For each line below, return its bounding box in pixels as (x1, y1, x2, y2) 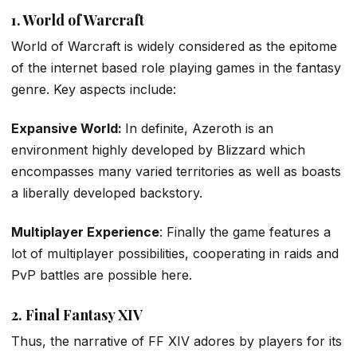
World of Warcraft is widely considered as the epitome (11, 37, 337, 54)
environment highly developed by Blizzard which (11, 142, 305, 158)
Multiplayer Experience (11, 224, 159, 241)
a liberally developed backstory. (11, 185, 202, 201)
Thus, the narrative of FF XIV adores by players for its (11, 332, 342, 349)
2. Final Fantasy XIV (11, 304, 143, 324)
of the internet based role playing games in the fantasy (11, 59, 341, 76)
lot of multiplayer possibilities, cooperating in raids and (11, 245, 339, 262)
